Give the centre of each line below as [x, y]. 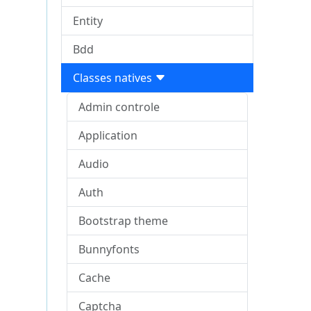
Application [108, 135]
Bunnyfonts [109, 249]
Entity [88, 21]
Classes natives [114, 78]
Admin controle [119, 107]
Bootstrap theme [124, 221]
